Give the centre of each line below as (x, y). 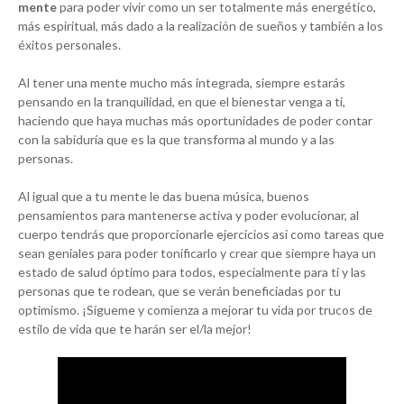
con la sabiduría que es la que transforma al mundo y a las (176, 140)
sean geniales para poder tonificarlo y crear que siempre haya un (197, 253)
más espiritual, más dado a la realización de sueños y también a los (201, 26)
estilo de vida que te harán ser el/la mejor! (135, 329)
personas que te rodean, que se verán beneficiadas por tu (179, 291)
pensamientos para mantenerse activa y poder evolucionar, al (188, 216)
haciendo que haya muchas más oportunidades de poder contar (195, 121)
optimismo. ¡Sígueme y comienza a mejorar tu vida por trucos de (195, 310)
